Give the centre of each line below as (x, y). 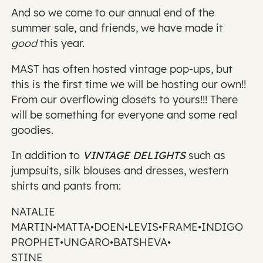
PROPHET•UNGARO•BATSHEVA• (91, 242)
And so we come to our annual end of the (113, 12)
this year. (61, 43)
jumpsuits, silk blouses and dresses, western (120, 171)
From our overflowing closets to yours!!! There (125, 99)
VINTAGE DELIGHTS (134, 155)
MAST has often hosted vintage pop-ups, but (122, 68)
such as (206, 155)
